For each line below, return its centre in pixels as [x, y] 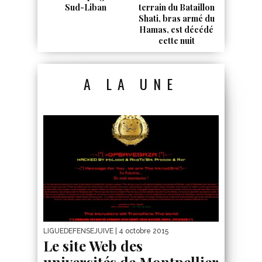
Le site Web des [93, 245]
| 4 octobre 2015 [141, 231]
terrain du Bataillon [176, 8]
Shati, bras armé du [176, 19]
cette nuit [176, 41]
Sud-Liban [86, 8]
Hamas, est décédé [176, 30]
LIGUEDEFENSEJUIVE [78, 231]
